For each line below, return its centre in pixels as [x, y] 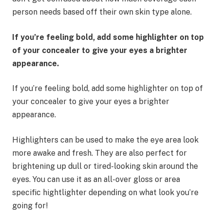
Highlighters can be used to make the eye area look [105, 140]
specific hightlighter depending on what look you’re [105, 192]
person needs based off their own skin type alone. [102, 12]
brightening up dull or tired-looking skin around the [105, 166]
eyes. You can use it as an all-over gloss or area [96, 179]
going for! [30, 205]
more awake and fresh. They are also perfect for [100, 153]
